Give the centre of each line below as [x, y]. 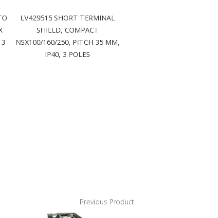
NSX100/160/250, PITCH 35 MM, [67, 42]
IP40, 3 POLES [67, 54]
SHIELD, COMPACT [67, 30]
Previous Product [107, 202]
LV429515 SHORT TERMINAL [67, 18]
